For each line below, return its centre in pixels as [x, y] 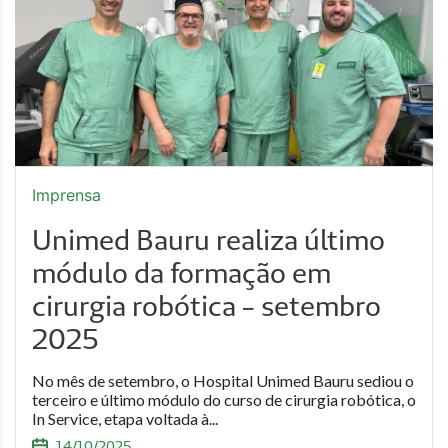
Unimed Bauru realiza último [208, 239]
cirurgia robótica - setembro [206, 305]
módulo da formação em [181, 272]
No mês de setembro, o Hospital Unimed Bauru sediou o [223, 380]
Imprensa [66, 195]
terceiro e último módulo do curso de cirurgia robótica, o [224, 399]
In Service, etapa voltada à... [125, 418]
